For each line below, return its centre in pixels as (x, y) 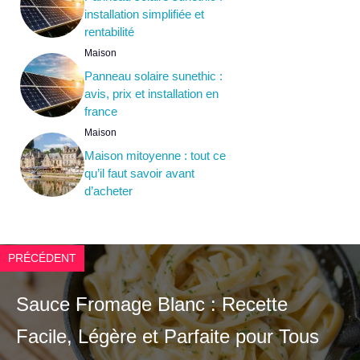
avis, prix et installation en (151, 94)
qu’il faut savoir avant (139, 174)
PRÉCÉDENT (42, 258)
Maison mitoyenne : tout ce (155, 156)
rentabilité (109, 32)
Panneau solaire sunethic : (153, 76)
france (101, 112)
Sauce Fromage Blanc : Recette (152, 305)
